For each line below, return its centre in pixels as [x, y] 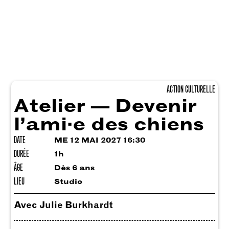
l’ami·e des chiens [109, 124]
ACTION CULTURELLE [191, 90]
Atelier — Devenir [105, 106]
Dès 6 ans [74, 168]
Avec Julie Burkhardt [63, 205]
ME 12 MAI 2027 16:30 [99, 140]
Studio [68, 182]
